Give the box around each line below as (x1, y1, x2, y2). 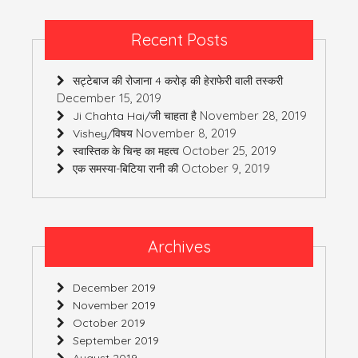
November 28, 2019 (200, 107, 307, 123)
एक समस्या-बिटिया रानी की (73, 161, 178, 176)
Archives (147, 236, 211, 257)
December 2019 (73, 280, 156, 295)
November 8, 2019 (136, 125, 237, 141)
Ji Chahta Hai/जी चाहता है (73, 108, 197, 123)
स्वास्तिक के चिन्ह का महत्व (73, 143, 179, 158)
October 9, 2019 (181, 160, 270, 176)
